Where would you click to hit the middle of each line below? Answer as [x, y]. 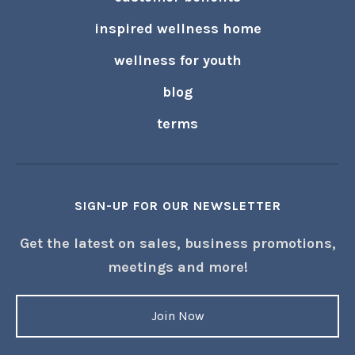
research [177, 35]
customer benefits [177, 99]
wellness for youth [177, 162]
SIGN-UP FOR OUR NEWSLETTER [177, 307]
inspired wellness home [177, 130]
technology [177, 67]
